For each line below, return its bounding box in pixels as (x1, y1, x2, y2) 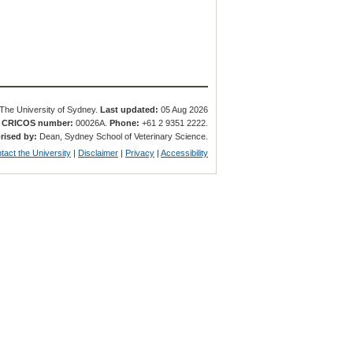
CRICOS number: (2, 117, 74, 128)
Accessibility (161, 147, 209, 158)
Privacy (125, 147, 155, 158)
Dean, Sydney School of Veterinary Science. (37, 132, 209, 142)
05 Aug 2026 (158, 104, 209, 114)
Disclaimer (78, 147, 119, 158)
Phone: (110, 117, 140, 128)
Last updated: (100, 104, 159, 114)
